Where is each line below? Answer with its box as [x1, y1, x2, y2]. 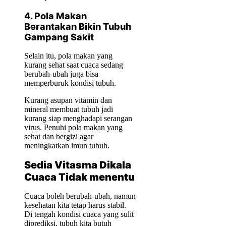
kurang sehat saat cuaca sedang [24, 61, 123, 70]
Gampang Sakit [24, 32, 94, 43]
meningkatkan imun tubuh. [24, 141, 109, 150]
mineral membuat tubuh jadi [24, 105, 113, 114]
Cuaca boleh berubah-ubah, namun [24, 191, 136, 200]
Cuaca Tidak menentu [24, 171, 135, 183]
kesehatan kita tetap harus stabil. [24, 200, 126, 209]
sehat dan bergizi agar [24, 132, 93, 141]
